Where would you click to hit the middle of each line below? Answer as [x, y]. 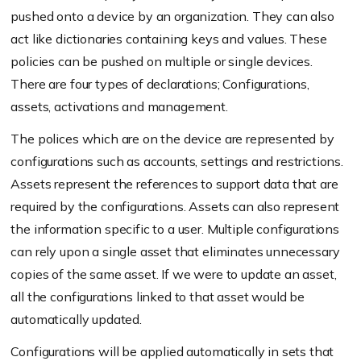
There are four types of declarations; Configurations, [160, 84]
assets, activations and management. [119, 107]
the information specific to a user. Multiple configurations [175, 229]
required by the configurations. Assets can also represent [175, 207]
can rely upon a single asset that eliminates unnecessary [175, 252]
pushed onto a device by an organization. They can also [172, 17]
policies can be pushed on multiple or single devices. [162, 62]
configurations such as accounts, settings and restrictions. [177, 162]
